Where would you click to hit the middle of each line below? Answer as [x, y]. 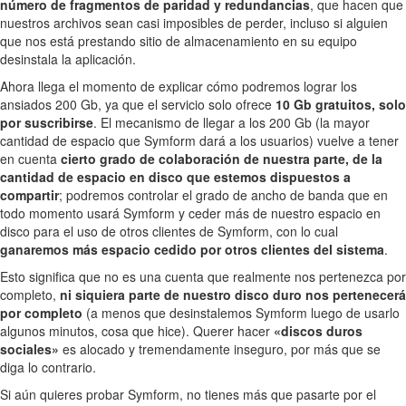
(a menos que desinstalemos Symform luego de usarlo [241, 313]
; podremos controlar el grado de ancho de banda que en [223, 195]
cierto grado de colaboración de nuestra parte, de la [222, 159]
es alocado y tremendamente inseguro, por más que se [220, 349]
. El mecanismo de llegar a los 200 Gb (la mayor [232, 123]
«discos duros [318, 331]
